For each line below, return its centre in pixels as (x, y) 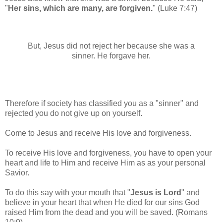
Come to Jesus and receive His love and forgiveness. (99, 133)
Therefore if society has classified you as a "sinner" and (102, 103)
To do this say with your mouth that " (68, 192)
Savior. (17, 172)
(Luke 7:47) (177, 8)
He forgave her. (124, 55)
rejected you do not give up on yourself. (75, 113)
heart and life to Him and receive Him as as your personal (105, 163)
